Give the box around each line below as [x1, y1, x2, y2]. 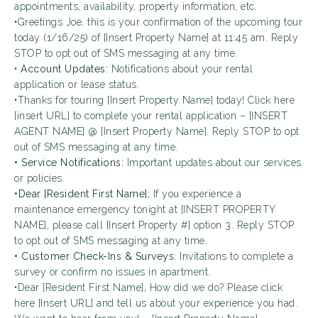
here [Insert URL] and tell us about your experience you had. [14, 297, 297, 309]
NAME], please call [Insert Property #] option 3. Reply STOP [14, 219, 295, 231]
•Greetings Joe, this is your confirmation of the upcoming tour [14, 16, 302, 28]
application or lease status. [14, 79, 139, 90]
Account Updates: [21, 63, 108, 75]
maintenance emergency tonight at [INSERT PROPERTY [14, 204, 276, 215]
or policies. [14, 172, 65, 184]
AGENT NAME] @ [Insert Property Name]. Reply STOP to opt [14, 126, 300, 137]
